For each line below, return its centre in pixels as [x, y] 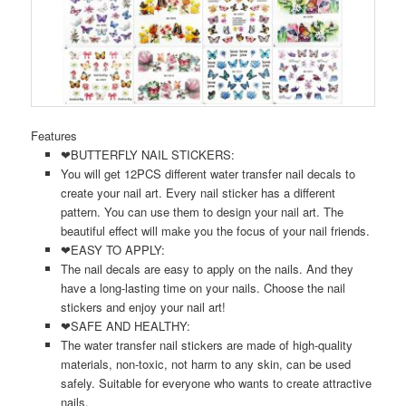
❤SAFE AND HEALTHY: [125, 326]
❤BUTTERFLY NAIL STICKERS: [147, 155]
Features [54, 136]
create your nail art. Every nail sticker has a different [198, 193]
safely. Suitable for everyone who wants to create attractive [216, 383]
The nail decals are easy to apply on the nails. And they [207, 269]
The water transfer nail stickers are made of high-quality [206, 345]
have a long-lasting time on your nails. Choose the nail [203, 288]
